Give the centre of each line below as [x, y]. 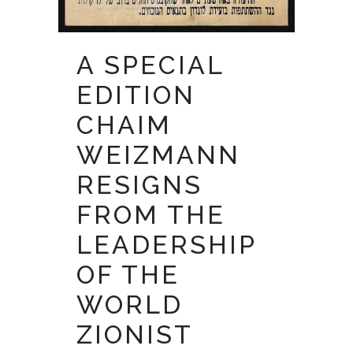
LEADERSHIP [166, 245]
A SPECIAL [150, 65]
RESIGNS [139, 185]
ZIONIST [134, 334]
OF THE [128, 275]
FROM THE [151, 215]
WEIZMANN [158, 155]
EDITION [136, 95]
